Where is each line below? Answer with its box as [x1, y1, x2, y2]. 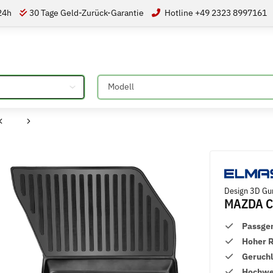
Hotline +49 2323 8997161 [163, 7, 268, 18]
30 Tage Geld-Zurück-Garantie [29, 7, 146, 18]
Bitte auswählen [97, 75, 160, 87]
